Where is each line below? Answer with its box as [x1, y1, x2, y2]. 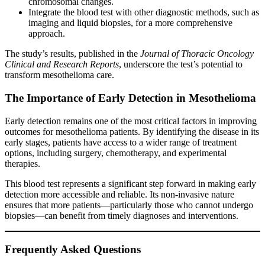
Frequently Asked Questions [5, 243, 141, 256]
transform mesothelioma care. [5, 70, 114, 80]
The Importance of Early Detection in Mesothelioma [5, 92, 256, 105]
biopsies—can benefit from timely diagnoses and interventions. [5, 210, 238, 221]
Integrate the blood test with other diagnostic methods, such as [28, 7, 259, 18]
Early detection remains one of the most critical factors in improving [5, 115, 257, 126]
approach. [28, 28, 65, 39]
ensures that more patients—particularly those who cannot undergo [5, 199, 253, 210]
